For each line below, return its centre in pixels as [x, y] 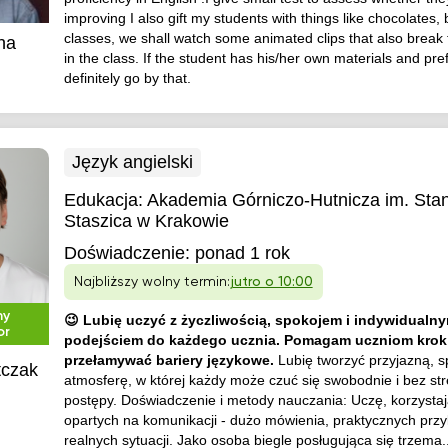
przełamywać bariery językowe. [170, 360]
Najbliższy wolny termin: [151, 282]
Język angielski [132, 162]
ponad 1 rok [242, 253]
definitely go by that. [127, 78]
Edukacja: [105, 200]
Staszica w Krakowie [146, 221]
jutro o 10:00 [271, 282]
